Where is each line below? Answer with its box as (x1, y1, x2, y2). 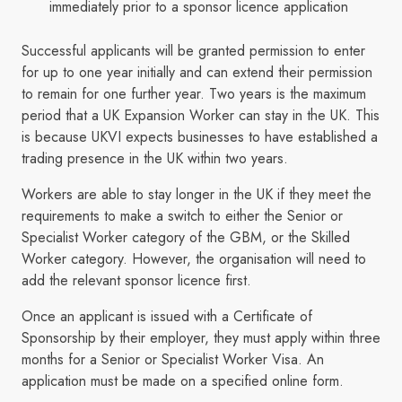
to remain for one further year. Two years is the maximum (22, 83, 366, 105)
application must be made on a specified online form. (22, 371, 344, 392)
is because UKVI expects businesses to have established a (22, 127, 378, 148)
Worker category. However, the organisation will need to (22, 249, 366, 270)
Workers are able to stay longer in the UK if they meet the (22, 184, 371, 205)
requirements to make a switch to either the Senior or (22, 205, 343, 227)
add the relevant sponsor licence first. (22, 270, 251, 292)
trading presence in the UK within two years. (22, 148, 288, 170)
